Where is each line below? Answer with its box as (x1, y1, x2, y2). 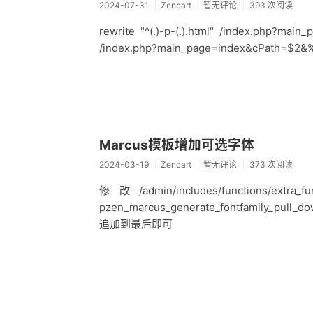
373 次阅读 (249, 159, 293, 170)
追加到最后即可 (99, 217, 173, 231)
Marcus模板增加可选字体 (99, 136, 254, 153)
